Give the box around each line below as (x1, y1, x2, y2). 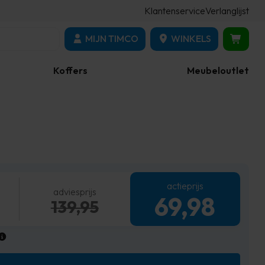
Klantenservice (144, 5, 205, 17)
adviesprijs (53, 185, 96, 198)
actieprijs (166, 180, 203, 192)
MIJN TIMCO (85, 33, 138, 44)
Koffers (53, 64, 88, 76)
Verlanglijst (205, 5, 249, 17)
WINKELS (171, 33, 211, 44)
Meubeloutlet (187, 64, 249, 76)
